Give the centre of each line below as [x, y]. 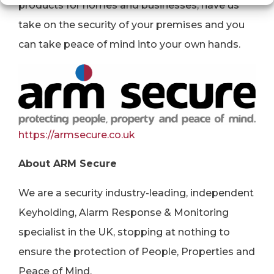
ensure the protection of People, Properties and [137, 251]
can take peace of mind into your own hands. [129, 44]
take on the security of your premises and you [131, 25]
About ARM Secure [68, 163]
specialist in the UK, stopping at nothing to [124, 232]
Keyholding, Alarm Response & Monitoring [124, 212]
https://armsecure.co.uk [77, 135]
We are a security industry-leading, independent [136, 193]
